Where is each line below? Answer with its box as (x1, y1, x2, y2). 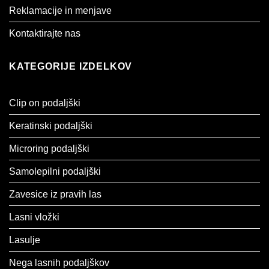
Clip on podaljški (9, 97, 80, 108)
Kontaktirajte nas (9, 28, 80, 39)
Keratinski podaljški (9, 120, 92, 131)
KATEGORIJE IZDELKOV (9, 61, 133, 72)
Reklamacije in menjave (9, 5, 112, 16)
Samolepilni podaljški (9, 166, 101, 177)
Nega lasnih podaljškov (9, 257, 109, 268)
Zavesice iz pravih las (9, 189, 101, 199)
